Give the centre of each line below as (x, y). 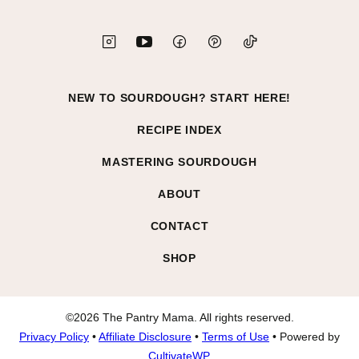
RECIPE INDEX (179, 129)
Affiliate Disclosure (145, 336)
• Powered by (305, 336)
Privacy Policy (54, 336)
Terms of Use (236, 336)
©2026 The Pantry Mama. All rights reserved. (179, 317)
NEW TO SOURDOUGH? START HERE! (179, 97)
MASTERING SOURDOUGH (179, 161)
